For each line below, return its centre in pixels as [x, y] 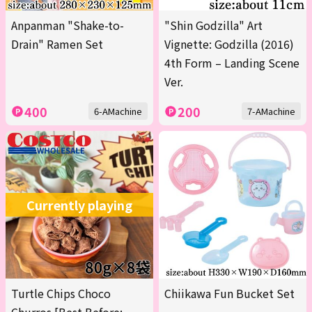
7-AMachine [271, 111]
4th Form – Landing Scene [232, 63]
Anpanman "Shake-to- [68, 25]
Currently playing [79, 205]
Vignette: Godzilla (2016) [229, 44]
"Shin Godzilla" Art [213, 25]
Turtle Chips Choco [61, 294]
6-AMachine [118, 111]
